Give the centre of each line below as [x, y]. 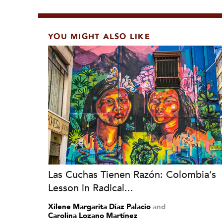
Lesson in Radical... [91, 188]
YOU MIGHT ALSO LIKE [99, 37]
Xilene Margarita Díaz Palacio [99, 207]
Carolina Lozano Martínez [93, 216]
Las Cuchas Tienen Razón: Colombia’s [132, 175]
